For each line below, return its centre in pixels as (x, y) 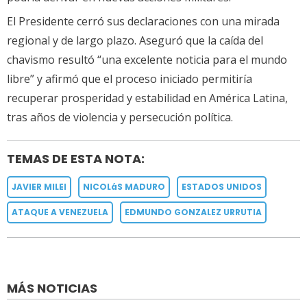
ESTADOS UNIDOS (222, 187)
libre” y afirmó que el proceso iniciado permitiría (130, 79)
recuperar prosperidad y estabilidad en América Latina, (147, 98)
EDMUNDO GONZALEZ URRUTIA (193, 212)
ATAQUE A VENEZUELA (60, 212)
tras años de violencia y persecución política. (120, 118)
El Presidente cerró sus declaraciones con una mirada (143, 22)
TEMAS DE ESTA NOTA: (76, 159)
